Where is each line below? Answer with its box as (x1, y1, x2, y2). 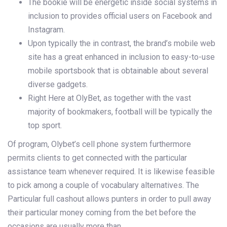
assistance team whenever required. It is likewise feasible (8, 166, 215, 176)
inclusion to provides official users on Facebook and (28, 11, 212, 21)
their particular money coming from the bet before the (8, 207, 196, 217)
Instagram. (28, 24, 65, 34)
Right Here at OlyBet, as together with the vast (28, 93, 191, 103)
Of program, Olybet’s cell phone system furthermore (8, 139, 191, 149)
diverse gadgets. (28, 79, 88, 89)
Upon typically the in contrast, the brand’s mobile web (28, 38, 215, 48)
